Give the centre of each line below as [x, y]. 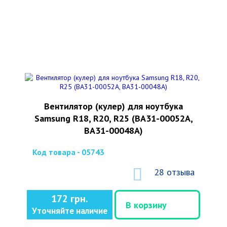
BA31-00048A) [113, 130]
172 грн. [70, 199]
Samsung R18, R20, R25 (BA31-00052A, [113, 118]
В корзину [146, 205]
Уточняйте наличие [70, 211]
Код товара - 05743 [68, 152]
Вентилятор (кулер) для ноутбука [113, 106]
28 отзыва [174, 172]
